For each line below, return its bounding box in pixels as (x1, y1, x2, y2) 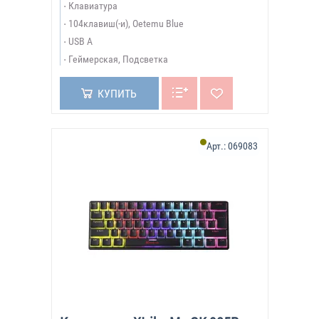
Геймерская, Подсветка (68, 53, 168, 65)
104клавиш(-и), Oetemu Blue (68, 18, 184, 29)
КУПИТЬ (97, 87, 137, 100)
